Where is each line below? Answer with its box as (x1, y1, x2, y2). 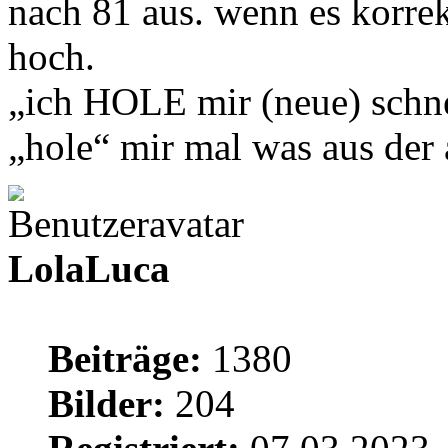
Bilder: (48, 381, 165, 425)
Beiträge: (48, 336, 202, 380)
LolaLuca (8, 246, 170, 290)
